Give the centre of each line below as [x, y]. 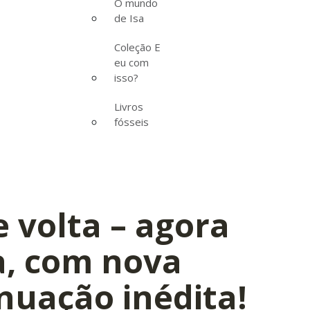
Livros [129, 106]
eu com [131, 62]
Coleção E [137, 47]
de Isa [129, 18]
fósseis [131, 121]
